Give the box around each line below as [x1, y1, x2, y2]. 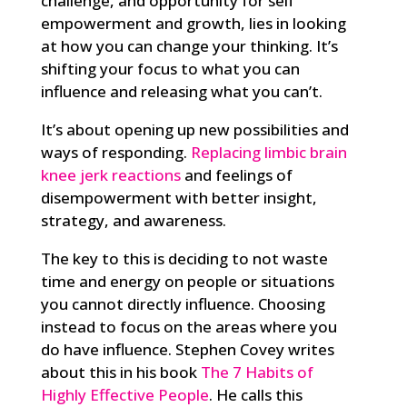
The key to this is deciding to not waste [40, 248, 328, 270]
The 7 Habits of [200, 362, 313, 383]
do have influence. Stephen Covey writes [40, 339, 334, 361]
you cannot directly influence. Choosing [40, 293, 325, 315]
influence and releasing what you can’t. [40, 81, 323, 103]
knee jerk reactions [40, 164, 181, 186]
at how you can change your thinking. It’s [40, 35, 338, 57]
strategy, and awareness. [40, 210, 226, 232]
